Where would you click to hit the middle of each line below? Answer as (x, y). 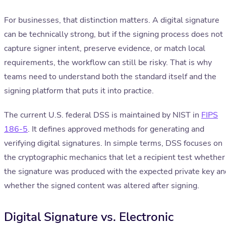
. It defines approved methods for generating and (116, 129)
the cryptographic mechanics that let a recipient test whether (115, 158)
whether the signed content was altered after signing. (102, 186)
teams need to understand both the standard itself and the (110, 77)
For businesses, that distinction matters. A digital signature (112, 20)
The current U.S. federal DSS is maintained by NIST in (103, 115)
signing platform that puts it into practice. (79, 91)
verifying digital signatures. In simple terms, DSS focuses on (113, 144)
